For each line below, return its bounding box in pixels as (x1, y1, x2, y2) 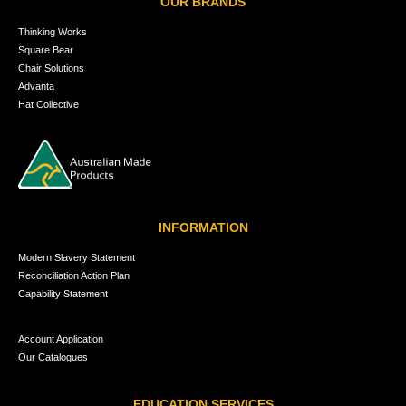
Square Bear (18, 43, 73, 55)
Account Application (18, 333, 103, 344)
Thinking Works (18, 25, 87, 37)
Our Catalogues (18, 351, 88, 362)
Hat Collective (18, 98, 79, 110)
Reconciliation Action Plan (18, 269, 130, 281)
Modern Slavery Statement (18, 251, 135, 263)
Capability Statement (18, 287, 108, 299)
